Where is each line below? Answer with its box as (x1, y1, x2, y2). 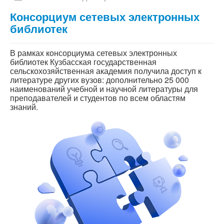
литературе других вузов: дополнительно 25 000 (10, 73, 189, 85)
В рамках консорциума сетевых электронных (10, 46, 177, 58)
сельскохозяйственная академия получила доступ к (10, 64, 201, 76)
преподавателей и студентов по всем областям (10, 91, 185, 103)
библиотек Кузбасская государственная (10, 55, 156, 67)
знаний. (10, 100, 38, 112)
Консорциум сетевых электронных (10, 8, 199, 24)
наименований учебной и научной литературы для (10, 82, 198, 94)
